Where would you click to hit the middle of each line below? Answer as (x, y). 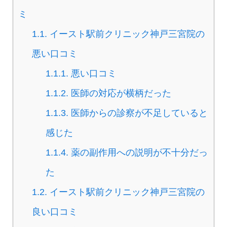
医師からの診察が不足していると (138, 113)
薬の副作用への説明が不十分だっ (138, 153)
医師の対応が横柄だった (120, 93)
